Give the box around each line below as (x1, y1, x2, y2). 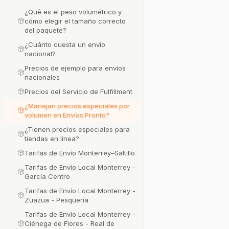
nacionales (25, 73, 60, 81)
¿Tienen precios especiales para (25, 125, 130, 133)
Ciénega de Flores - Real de (25, 219, 114, 227)
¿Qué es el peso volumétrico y (25, 8, 122, 16)
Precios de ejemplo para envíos (25, 64, 126, 72)
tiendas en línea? (25, 134, 79, 143)
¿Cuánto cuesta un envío (25, 40, 105, 49)
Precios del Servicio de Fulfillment (25, 87, 132, 96)
